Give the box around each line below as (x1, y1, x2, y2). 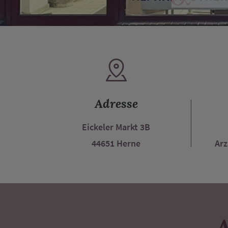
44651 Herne (92, 137, 141, 149)
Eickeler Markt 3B (82, 121, 151, 133)
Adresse (94, 95, 138, 111)
